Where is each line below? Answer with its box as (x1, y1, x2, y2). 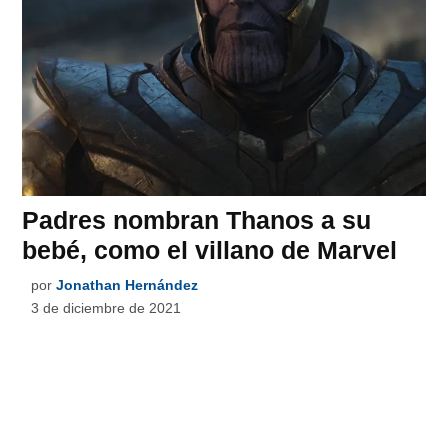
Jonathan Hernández (56, 276, 199, 293)
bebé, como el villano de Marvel (22, 235, 398, 264)
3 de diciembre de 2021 (31, 299, 182, 316)
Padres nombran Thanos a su (22, 205, 372, 234)
